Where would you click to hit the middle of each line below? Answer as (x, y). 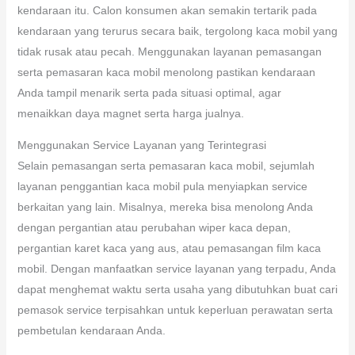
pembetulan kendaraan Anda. (91, 330)
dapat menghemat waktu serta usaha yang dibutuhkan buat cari (177, 289)
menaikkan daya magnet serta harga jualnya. (130, 113)
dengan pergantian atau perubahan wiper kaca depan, (154, 227)
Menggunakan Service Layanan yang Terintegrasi (141, 145)
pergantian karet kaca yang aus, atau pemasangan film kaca (169, 248)
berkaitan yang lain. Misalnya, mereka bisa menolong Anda (165, 206)
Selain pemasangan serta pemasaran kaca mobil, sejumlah (166, 165)
